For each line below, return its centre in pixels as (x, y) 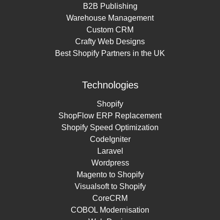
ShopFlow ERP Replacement (110, 115)
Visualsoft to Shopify (110, 186)
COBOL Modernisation (110, 210)
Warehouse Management (110, 18)
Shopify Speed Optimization (110, 127)
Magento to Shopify (110, 174)
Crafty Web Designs (110, 42)
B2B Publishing (110, 6)
